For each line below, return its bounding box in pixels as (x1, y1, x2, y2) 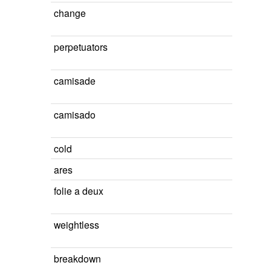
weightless (54, 218, 99, 231)
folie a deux (54, 184, 103, 197)
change (54, 6, 86, 19)
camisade (54, 74, 96, 87)
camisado (54, 108, 96, 121)
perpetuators (54, 40, 108, 53)
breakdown (54, 252, 101, 265)
